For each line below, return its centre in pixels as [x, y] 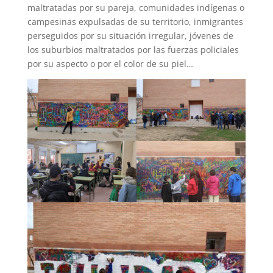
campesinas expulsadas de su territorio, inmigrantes [135, 22]
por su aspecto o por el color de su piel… [110, 64]
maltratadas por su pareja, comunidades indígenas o [136, 8]
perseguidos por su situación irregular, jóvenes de [130, 36]
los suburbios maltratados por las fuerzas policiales [133, 50]
